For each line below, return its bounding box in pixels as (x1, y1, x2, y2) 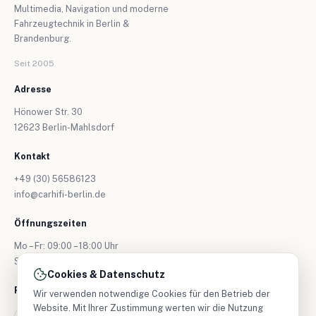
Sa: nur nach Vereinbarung (14, 255, 123, 267)
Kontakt (14, 150, 50, 162)
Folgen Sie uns (14, 284, 82, 296)
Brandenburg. (14, 32, 71, 44)
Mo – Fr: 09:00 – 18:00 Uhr (14, 240, 119, 251)
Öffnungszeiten (14, 217, 87, 229)
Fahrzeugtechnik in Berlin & (14, 18, 129, 29)
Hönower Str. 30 (14, 106, 83, 117)
